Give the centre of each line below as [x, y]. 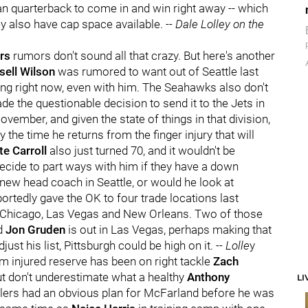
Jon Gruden [35, 230]
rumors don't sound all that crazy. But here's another [143, 56]
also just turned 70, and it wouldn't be [142, 151]
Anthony [208, 277]
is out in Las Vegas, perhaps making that [168, 230]
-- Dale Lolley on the [215, 24]
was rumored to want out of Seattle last [157, 71]
